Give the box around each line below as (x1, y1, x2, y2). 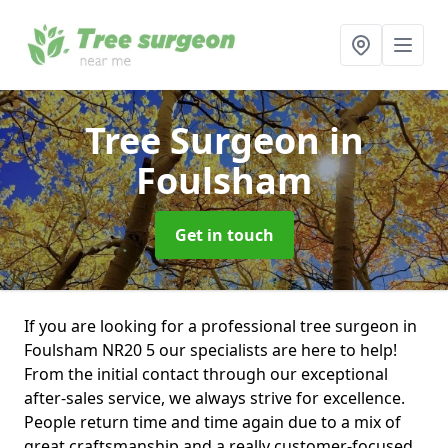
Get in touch (174, 224, 274, 246)
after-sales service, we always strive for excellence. (24, 387, 405, 409)
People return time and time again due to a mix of (24, 411, 401, 433)
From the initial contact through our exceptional (24, 363, 388, 385)
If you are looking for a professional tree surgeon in (24, 315, 417, 337)
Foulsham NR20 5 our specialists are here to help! (24, 339, 397, 361)
